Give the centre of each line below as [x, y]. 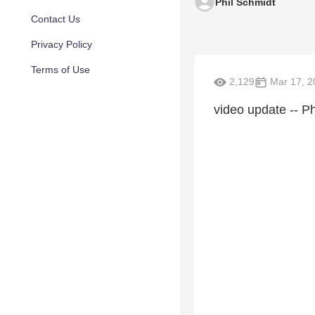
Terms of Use [60, 70]
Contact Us [56, 19]
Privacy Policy [62, 44]
